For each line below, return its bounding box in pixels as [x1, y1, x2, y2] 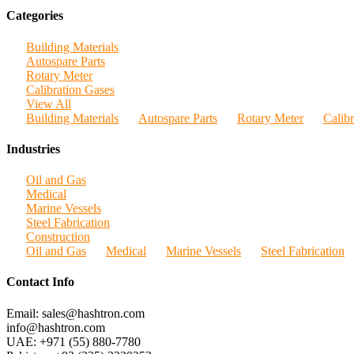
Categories [6, 9, 63, 23]
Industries [6, 141, 60, 156]
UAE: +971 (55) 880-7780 [6, 334, 141, 348]
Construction [26, 230, 90, 244]
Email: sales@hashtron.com [6, 306, 145, 320]
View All [26, 96, 71, 111]
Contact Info [6, 275, 74, 289]
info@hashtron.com [6, 320, 105, 334]
